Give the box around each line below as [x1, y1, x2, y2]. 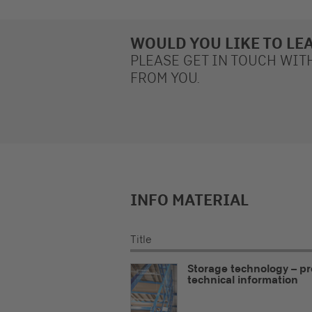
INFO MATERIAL [130, 191, 249, 209]
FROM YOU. [130, 70, 199, 86]
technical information [187, 274, 298, 286]
